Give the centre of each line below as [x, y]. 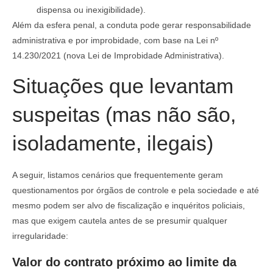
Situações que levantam [123, 86]
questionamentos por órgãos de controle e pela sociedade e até [136, 190]
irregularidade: [40, 236]
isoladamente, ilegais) [113, 144]
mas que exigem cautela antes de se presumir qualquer [120, 221]
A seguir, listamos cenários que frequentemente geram [118, 175]
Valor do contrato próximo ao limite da [124, 262]
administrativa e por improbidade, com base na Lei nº [115, 40]
